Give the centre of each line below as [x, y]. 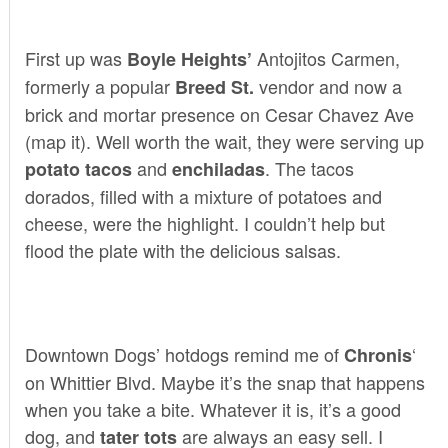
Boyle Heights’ [189, 58]
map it [55, 140]
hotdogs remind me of [249, 353]
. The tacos [309, 167]
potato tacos [78, 168]
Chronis [375, 354]
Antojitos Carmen [325, 57]
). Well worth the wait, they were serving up [251, 140]
